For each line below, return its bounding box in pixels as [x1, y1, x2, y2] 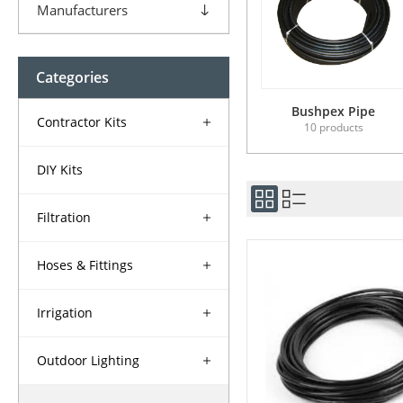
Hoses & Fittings [37, 256, 133, 274]
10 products [303, 120, 363, 136]
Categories [36, 67, 109, 88]
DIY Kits [37, 161, 83, 179]
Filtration [37, 209, 91, 227]
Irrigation [37, 304, 93, 322]
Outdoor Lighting [37, 352, 139, 370]
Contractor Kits [37, 113, 127, 131]
